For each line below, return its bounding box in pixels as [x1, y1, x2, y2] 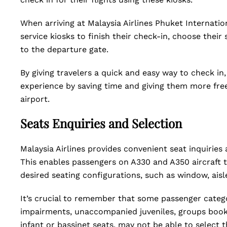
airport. [20, 94, 50, 104]
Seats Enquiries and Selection [20, 115, 185, 131]
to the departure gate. [20, 45, 111, 54]
